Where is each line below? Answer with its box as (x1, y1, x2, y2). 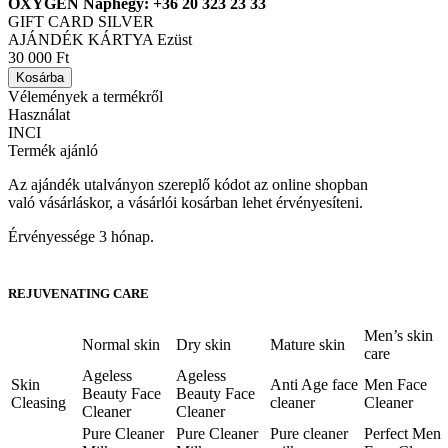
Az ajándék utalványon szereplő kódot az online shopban (8, 176, 368, 194)
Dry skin (176, 336, 231, 354)
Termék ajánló (8, 142, 98, 160)
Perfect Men (364, 425, 441, 443)
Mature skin (270, 336, 345, 354)
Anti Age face (270, 376, 358, 394)
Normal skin (82, 336, 160, 354)
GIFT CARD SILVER (8, 13, 154, 31)
